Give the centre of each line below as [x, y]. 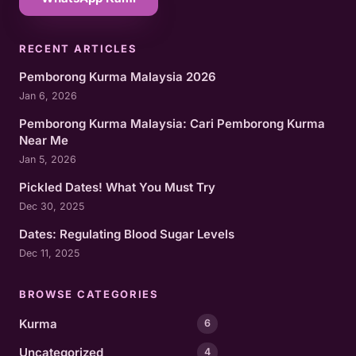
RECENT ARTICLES [78, 48]
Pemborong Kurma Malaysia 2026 [118, 76]
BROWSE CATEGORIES [89, 294]
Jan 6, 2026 [48, 95]
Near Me [44, 140]
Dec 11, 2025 [49, 253]
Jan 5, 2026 [48, 159]
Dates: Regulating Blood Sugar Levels [127, 234]
